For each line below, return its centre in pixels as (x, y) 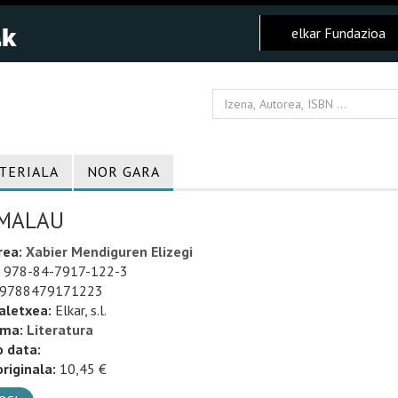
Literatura (60, 330)
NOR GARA (123, 171)
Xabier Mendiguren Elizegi (109, 251)
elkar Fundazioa (338, 33)
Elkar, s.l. (79, 310)
